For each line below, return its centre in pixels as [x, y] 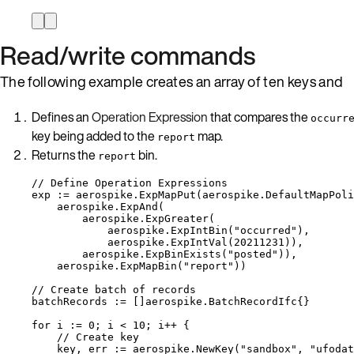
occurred [265, 230]
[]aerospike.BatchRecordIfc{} [218, 301]
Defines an [62, 117]
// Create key [98, 337]
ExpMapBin [149, 265]
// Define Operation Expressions [130, 183]
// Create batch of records [114, 289]
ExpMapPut [168, 194]
